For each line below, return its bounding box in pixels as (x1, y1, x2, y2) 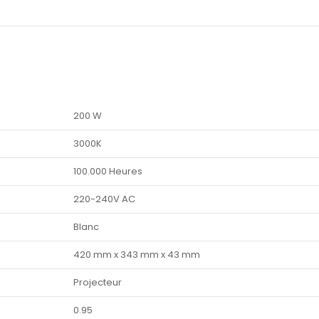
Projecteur (73, 276, 122, 290)
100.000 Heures (73, 164, 142, 179)
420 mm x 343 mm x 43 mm (73, 248, 200, 262)
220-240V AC (73, 192, 135, 206)
